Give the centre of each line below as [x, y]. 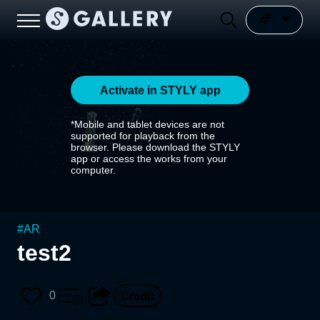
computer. [93, 170]
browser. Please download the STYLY [155, 147]
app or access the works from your [149, 159]
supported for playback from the [143, 136]
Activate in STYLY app [160, 90]
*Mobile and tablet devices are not [147, 124]
